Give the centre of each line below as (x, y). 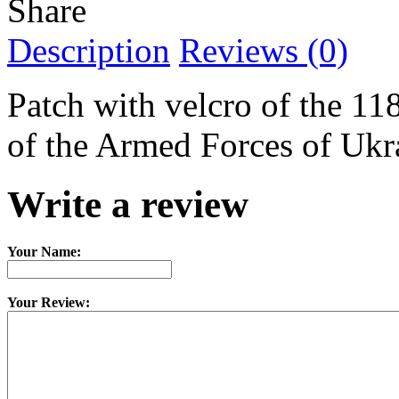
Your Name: (44, 252)
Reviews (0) (264, 51)
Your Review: (49, 303)
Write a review (128, 205)
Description (89, 51)
